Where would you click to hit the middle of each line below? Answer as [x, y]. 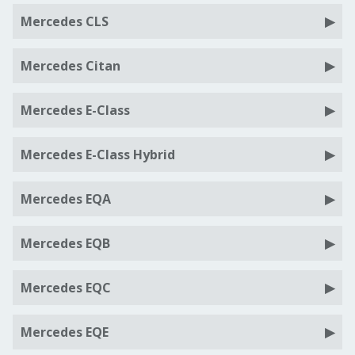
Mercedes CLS [65, 21]
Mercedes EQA [66, 199]
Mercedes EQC [66, 288]
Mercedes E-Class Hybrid [98, 155]
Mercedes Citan [71, 66]
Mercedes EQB [65, 243]
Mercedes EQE [65, 332]
